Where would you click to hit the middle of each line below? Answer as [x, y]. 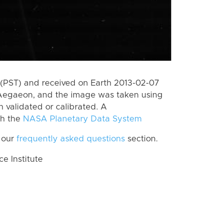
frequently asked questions [71, 139]
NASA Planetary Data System [82, 119]
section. [141, 139]
